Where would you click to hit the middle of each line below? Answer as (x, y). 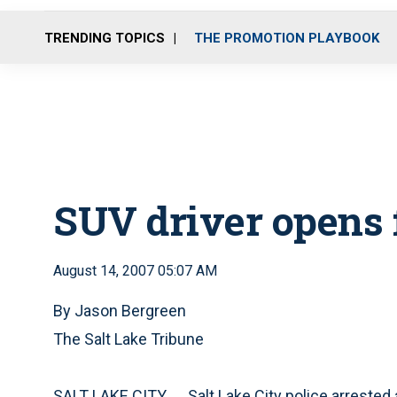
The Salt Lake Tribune (128, 339)
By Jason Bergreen (120, 311)
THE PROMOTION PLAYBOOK (287, 38)
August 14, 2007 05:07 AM (135, 271)
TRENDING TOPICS (105, 38)
